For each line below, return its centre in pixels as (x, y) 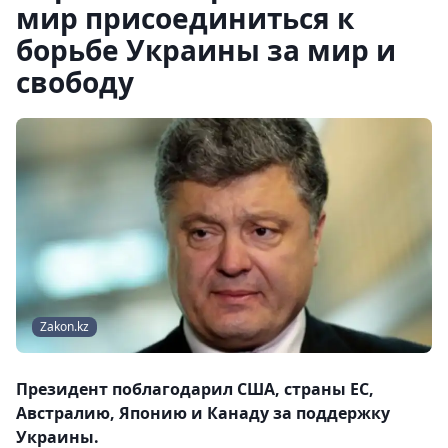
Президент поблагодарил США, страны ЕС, (195, 389)
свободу (75, 82)
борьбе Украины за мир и (206, 50)
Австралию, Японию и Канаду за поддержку (203, 413)
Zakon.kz (64, 327)
